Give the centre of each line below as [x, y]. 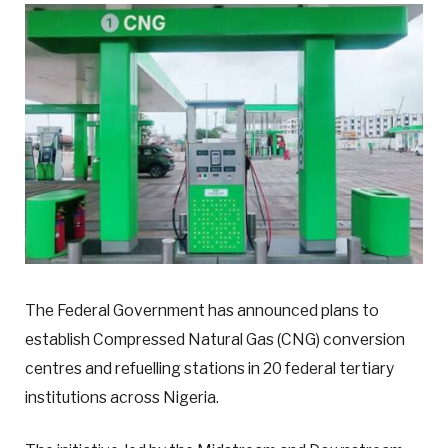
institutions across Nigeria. [122, 398]
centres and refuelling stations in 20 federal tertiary [209, 369]
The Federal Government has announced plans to [202, 311]
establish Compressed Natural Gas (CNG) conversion [215, 340]
